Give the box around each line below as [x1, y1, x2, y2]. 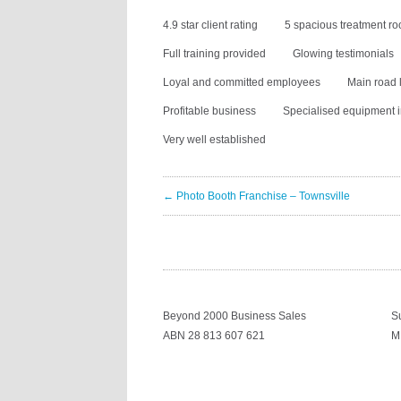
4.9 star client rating [163, 19, 258, 31]
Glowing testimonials [293, 47, 394, 60]
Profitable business [163, 105, 256, 117]
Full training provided [163, 47, 266, 60]
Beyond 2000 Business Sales [163, 310, 306, 322]
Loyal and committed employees [163, 76, 320, 89]
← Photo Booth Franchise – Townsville [163, 190, 350, 202]
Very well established [163, 133, 266, 146]
